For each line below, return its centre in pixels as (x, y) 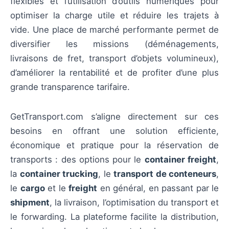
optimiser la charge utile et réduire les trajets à (114, 16)
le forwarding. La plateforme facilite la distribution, (114, 217)
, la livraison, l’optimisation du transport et (134, 203)
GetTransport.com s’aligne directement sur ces (114, 117)
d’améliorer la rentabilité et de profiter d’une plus (114, 73)
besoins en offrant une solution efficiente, (114, 131)
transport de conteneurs (165, 174)
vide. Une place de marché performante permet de (114, 30)
